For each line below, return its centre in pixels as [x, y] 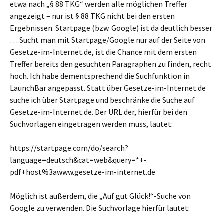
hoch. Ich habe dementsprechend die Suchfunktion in [100, 76]
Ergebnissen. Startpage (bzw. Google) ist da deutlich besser [111, 28]
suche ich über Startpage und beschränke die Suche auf [102, 100]
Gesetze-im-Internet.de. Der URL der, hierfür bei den [99, 112]
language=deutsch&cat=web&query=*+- [78, 160]
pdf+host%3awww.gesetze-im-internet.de [83, 172]
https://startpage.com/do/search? [69, 148]
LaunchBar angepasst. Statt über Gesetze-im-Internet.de [108, 88]
